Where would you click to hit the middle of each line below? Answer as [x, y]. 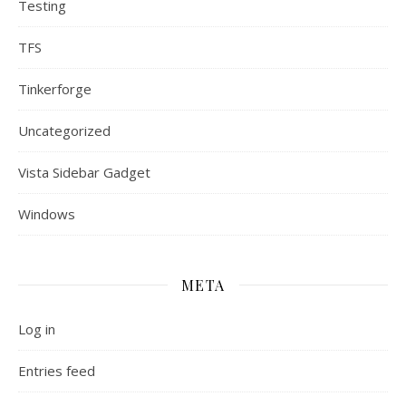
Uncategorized [64, 130]
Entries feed [57, 370]
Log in [37, 329]
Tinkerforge [55, 88]
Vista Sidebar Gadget [84, 172]
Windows [47, 213]
